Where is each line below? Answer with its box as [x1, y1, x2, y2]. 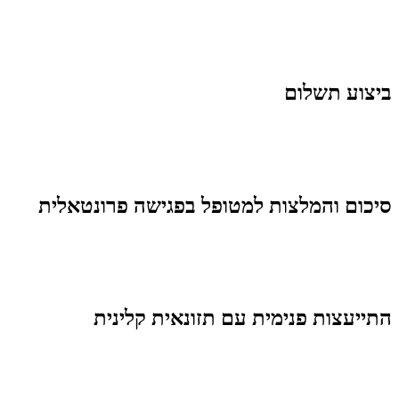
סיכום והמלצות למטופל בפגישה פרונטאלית [38, 193, 392, 217]
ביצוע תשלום [284, 80, 392, 104]
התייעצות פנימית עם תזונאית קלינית [94, 306, 392, 330]
